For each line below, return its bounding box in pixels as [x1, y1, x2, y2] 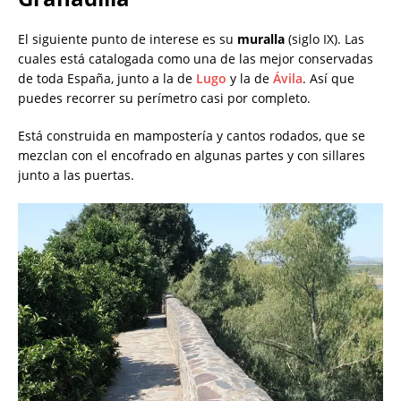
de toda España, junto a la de [18, 70, 196, 88]
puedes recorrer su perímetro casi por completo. [18, 90, 311, 107]
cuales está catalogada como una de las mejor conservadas [18, 50, 373, 68]
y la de [226, 70, 273, 88]
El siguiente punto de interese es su [18, 30, 237, 48]
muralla [237, 30, 285, 48]
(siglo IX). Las [285, 30, 364, 48]
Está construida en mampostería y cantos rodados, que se [18, 127, 365, 145]
